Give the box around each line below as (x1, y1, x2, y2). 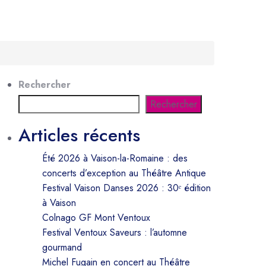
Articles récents (18, 122, 140, 148)
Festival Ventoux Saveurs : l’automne (42, 226, 187, 239)
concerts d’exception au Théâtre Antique (42, 166, 206, 180)
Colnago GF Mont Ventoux (42, 211, 153, 224)
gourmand (42, 240, 82, 254)
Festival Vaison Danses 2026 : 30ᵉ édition (42, 181, 211, 195)
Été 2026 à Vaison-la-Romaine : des (42, 151, 188, 165)
